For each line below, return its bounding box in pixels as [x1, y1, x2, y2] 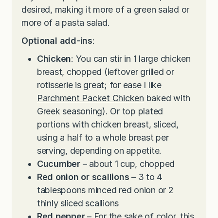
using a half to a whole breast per [37, 132, 169, 143]
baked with [144, 93, 191, 104]
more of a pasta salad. [21, 18, 110, 28]
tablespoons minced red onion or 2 [37, 185, 174, 196]
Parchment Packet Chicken [37, 93, 144, 104]
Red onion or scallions [37, 172, 132, 182]
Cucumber [37, 159, 83, 169]
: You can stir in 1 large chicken [71, 54, 191, 64]
